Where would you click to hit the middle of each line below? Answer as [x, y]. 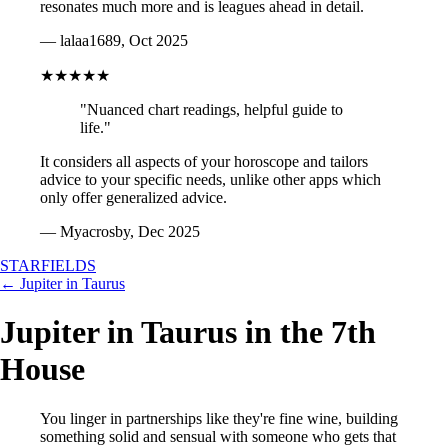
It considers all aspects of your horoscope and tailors [204, 161]
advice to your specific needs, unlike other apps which [210, 179]
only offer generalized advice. [133, 197]
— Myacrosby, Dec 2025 [120, 231]
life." [95, 127]
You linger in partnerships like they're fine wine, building [219, 418]
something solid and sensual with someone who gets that [218, 436]
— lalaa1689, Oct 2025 [114, 40]
